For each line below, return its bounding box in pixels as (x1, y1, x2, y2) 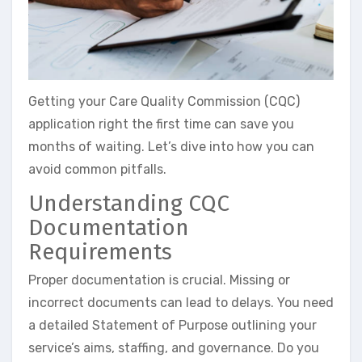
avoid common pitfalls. (28, 161, 166, 177)
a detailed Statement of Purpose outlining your (28, 318, 317, 334)
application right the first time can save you (28, 116, 294, 132)
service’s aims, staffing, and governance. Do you (28, 340, 319, 356)
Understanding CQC (28, 189, 229, 217)
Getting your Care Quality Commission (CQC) (28, 93, 300, 109)
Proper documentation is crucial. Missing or (28, 272, 290, 288)
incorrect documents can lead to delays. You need (28, 295, 334, 311)
